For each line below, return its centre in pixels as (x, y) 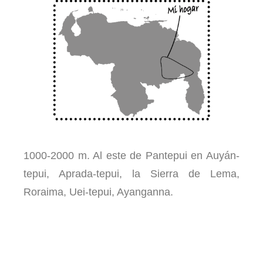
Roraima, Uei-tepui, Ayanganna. (98, 192)
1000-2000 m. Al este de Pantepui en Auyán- (131, 156)
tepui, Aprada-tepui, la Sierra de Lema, (131, 174)
